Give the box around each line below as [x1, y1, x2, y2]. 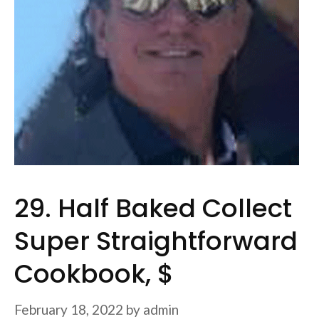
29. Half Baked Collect [14, 190, 292, 226]
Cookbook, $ [14, 256, 174, 292]
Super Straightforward [14, 223, 298, 259]
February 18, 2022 [14, 300, 123, 318]
